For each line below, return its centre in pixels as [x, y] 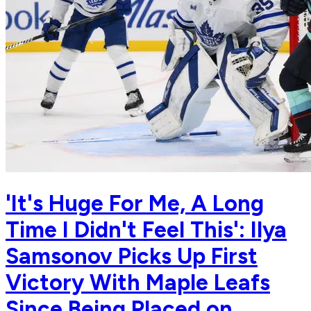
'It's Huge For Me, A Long [135, 203]
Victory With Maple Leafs [138, 282]
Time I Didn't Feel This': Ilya [146, 229]
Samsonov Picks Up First [132, 256]
